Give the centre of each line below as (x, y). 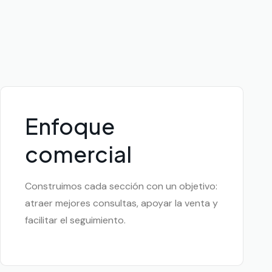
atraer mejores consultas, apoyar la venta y (122, 203)
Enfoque (70, 126)
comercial (79, 154)
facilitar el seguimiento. (76, 220)
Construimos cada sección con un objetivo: (121, 186)
